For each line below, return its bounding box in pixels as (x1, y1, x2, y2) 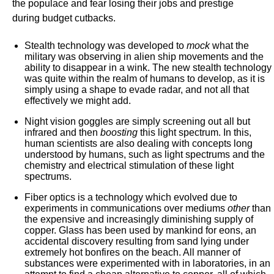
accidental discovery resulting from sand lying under (24, 236, 249, 246)
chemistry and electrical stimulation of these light (24, 160, 234, 171)
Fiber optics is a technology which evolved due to (24, 192, 237, 202)
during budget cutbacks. (12, 13, 116, 23)
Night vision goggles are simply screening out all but (24, 116, 250, 127)
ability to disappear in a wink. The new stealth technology (24, 62, 272, 73)
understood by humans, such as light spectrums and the (24, 149, 265, 160)
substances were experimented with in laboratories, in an (24, 258, 270, 268)
